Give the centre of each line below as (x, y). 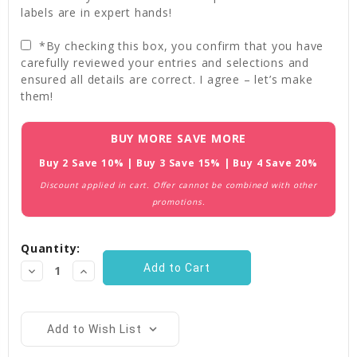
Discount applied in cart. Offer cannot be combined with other (178, 185)
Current (45, 130)
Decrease (53, 271)
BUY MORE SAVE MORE (178, 139)
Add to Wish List (94, 330)
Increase (102, 271)
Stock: (41, 147)
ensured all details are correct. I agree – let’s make (167, 80)
